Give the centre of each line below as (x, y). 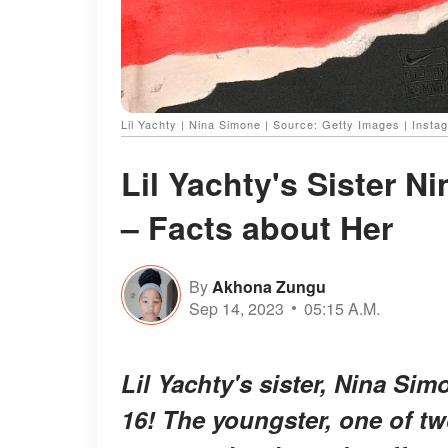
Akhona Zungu (269, 286)
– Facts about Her (257, 227)
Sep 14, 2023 (236, 308)
